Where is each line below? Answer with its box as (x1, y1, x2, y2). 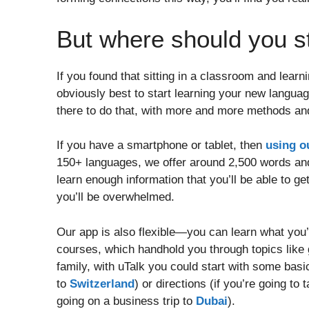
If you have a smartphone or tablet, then (57, 139, 266, 152)
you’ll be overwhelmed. (57, 190, 175, 204)
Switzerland (70, 277, 134, 290)
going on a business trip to (57, 294, 196, 308)
